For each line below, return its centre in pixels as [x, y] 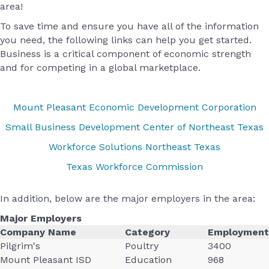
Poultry [142, 246]
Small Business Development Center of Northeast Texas [134, 127]
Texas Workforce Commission [134, 167]
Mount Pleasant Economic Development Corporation [134, 107]
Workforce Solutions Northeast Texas [134, 147]
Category [147, 232]
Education [148, 260]
